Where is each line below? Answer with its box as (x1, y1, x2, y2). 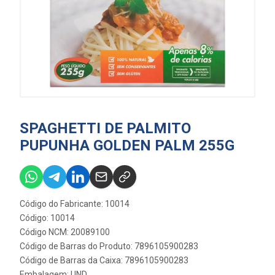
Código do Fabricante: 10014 (20, 199, 130, 209)
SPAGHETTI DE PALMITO (20, 120, 191, 137)
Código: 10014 (20, 213, 75, 223)
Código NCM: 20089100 (20, 227, 110, 237)
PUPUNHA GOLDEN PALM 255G (20, 137, 234, 154)
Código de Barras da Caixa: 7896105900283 (20, 255, 188, 265)
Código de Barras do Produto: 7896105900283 (20, 241, 198, 251)
